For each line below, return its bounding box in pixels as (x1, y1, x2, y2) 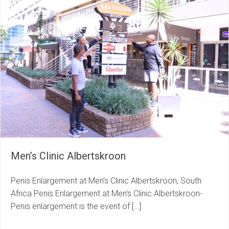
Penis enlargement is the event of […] (11, 201, 141, 212)
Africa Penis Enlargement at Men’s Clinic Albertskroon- (11, 189, 202, 199)
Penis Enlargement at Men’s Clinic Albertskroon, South (11, 176, 201, 186)
